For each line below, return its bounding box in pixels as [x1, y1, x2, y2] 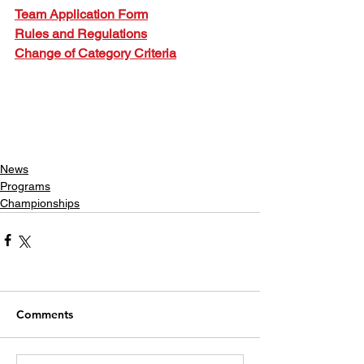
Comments [16, 307, 73, 322]
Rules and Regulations [15, 26, 147, 41]
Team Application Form [15, 6, 148, 22]
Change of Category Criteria [15, 45, 176, 61]
